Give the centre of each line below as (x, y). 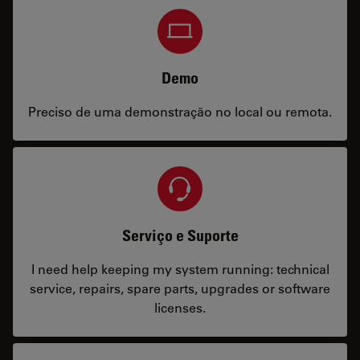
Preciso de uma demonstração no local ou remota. (180, 111)
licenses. (180, 307)
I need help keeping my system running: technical (180, 269)
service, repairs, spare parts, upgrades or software (180, 288)
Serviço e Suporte (180, 235)
